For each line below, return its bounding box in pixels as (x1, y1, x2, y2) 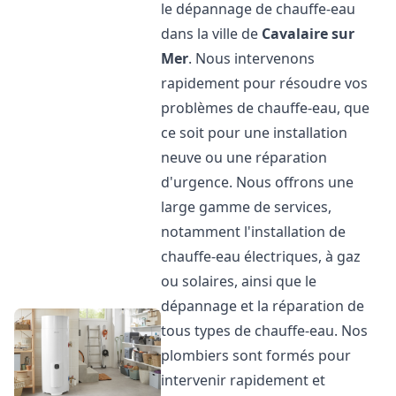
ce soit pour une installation (161, 123, 348, 142)
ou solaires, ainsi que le (161, 271, 317, 291)
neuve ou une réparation (161, 148, 328, 167)
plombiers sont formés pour (161, 346, 352, 365)
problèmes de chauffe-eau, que (161, 98, 370, 118)
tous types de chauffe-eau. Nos (161, 321, 369, 340)
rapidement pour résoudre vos (161, 73, 369, 93)
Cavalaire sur (262, 24, 355, 43)
